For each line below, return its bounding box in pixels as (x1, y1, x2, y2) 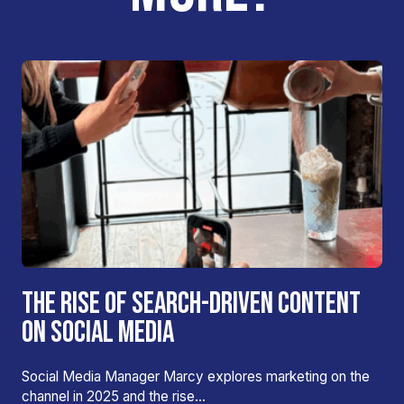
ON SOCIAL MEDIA (22, 315, 174, 351)
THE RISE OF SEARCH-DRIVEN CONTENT (22, 286, 361, 322)
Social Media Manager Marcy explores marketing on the (22, 368, 370, 385)
